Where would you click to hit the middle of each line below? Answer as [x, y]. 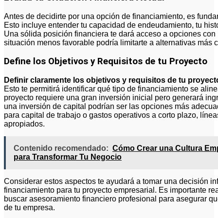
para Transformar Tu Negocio [68, 157]
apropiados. [24, 124]
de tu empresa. [29, 208]
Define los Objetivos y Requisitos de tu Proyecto [106, 62]
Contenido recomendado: [61, 148]
